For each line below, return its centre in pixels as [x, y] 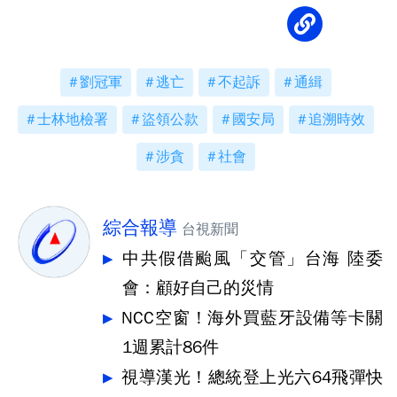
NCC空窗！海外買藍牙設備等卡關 [252, 318]
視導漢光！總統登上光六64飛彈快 [252, 378]
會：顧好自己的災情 [198, 288]
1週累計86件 [171, 347]
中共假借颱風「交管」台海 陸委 [253, 259]
